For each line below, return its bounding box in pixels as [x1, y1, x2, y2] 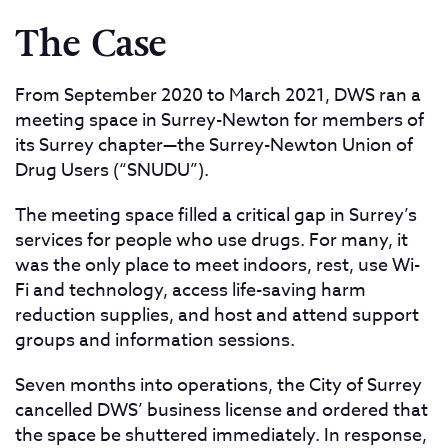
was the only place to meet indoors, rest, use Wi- [15, 252, 420, 280]
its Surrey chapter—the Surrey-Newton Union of [15, 132, 413, 160]
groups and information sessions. [15, 327, 295, 355]
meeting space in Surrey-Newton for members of [15, 107, 424, 135]
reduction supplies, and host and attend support [15, 302, 419, 330]
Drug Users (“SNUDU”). [15, 157, 209, 185]
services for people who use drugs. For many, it [15, 227, 408, 255]
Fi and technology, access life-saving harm [15, 277, 366, 305]
